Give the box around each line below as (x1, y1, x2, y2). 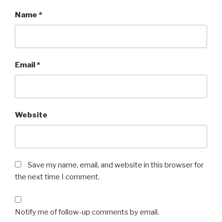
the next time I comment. (15, 172, 100, 182)
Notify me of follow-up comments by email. (15, 207, 159, 217)
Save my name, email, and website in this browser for (28, 161, 204, 170)
